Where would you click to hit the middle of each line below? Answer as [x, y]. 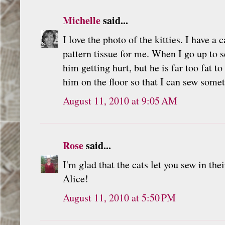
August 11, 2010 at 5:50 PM [119, 197]
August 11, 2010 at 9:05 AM [120, 100]
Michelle [82, 20]
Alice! [76, 178]
